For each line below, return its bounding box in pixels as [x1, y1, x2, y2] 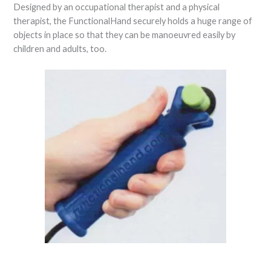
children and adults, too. [13, 44, 107, 54]
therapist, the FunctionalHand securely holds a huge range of [13, 16, 253, 27]
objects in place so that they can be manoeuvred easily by [13, 30, 236, 41]
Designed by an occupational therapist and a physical [13, 2, 220, 13]
